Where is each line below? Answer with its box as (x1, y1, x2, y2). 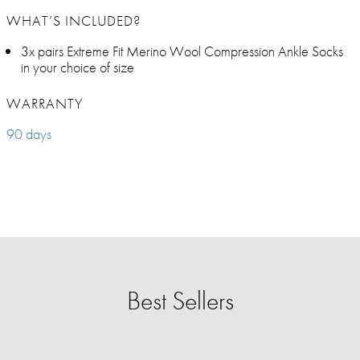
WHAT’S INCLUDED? (6, 11, 141, 31)
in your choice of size (21, 58, 134, 77)
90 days (6, 125, 51, 144)
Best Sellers (126, 284, 234, 318)
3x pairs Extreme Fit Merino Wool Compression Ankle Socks (21, 42, 343, 61)
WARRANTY (6, 94, 83, 113)
